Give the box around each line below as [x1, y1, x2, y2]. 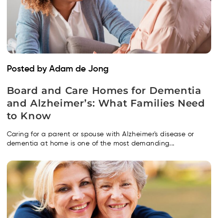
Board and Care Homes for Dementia [6, 84, 201, 96]
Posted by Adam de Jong [6, 64, 109, 73]
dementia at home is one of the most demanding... [6, 140, 175, 147]
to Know [6, 109, 51, 122]
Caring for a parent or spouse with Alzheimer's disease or [6, 130, 194, 138]
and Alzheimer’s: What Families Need [6, 97, 205, 109]
